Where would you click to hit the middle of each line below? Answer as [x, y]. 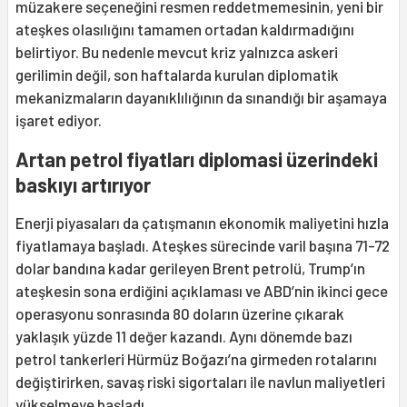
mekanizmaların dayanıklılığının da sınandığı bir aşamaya [201, 97]
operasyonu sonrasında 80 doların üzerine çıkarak [180, 313]
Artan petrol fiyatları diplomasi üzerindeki [197, 159]
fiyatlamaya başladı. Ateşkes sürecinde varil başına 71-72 [203, 245]
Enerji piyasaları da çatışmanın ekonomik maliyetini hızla [202, 222]
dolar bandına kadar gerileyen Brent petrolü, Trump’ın [190, 268]
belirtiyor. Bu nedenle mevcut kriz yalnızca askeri [177, 51]
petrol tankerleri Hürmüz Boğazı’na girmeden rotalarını [196, 358]
